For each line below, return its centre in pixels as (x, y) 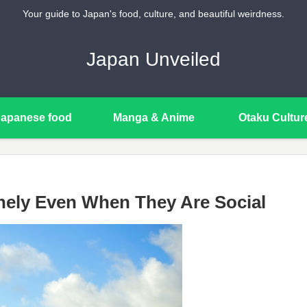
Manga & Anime (153, 117)
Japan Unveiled (153, 59)
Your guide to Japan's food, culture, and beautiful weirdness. (153, 14)
